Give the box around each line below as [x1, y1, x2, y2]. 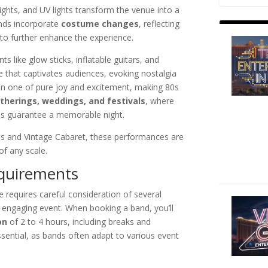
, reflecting [139, 18, 180, 30]
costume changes [61, 18, 139, 30]
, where [145, 95, 175, 107]
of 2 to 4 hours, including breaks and [7, 216, 151, 228]
